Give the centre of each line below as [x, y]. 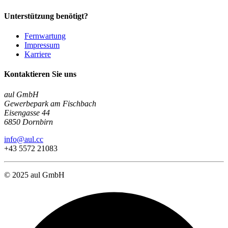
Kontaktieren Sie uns [40, 74]
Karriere [38, 54]
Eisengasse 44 [27, 112]
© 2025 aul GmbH [34, 175]
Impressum [42, 45]
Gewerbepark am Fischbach [50, 103]
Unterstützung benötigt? [46, 16]
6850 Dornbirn [28, 122]
